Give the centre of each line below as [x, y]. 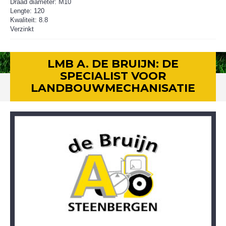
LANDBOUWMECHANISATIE [113, 88]
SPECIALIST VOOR [113, 76]
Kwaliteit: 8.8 [29, 20]
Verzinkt [22, 29]
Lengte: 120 [27, 11]
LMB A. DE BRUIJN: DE [113, 64]
